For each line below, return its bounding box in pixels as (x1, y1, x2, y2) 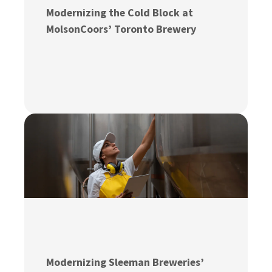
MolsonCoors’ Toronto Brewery (46, 22, 197, 36)
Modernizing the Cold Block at (46, 5, 194, 20)
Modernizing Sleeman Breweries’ (46, 255, 205, 270)
